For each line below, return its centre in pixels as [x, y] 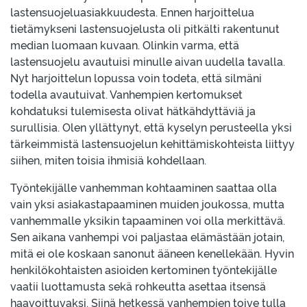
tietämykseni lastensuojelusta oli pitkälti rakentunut [145, 28]
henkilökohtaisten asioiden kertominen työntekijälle [144, 269]
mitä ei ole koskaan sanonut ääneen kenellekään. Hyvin [152, 253]
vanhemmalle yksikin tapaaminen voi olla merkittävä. [148, 220]
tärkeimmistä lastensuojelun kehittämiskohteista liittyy [152, 143]
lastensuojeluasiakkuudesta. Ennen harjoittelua [132, 12]
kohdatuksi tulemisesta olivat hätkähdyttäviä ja [133, 110]
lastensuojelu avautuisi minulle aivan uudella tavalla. [148, 61]
